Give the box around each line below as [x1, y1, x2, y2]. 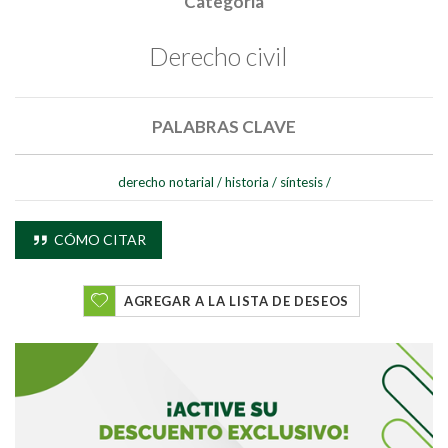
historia [224, 173, 269, 190]
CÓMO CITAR [50, 230, 146, 248]
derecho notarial [117, 173, 214, 190]
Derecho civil [148, 40, 287, 71]
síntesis [279, 173, 323, 190]
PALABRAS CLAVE [152, 115, 296, 137]
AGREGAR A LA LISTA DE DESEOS [123, 292, 350, 309]
